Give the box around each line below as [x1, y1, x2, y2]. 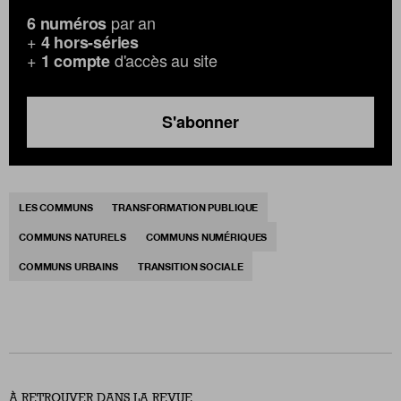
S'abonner [162, 110, 239, 133]
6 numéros [27, 12, 107, 35]
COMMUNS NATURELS [19, 231, 126, 243]
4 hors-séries [40, 30, 140, 54]
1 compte [40, 49, 111, 73]
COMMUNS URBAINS [19, 260, 118, 272]
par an [107, 11, 156, 34]
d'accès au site [110, 48, 218, 72]
